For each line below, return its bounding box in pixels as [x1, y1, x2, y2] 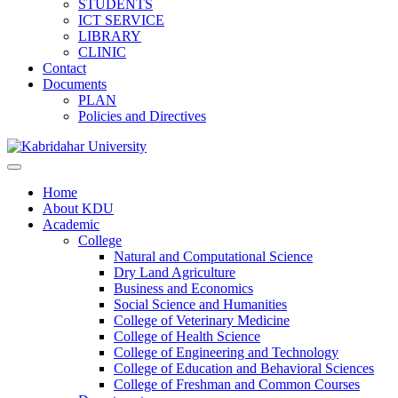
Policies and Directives [78, 108, 206, 123]
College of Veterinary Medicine [114, 313, 290, 328]
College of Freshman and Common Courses [114, 377, 360, 392]
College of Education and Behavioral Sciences [114, 361, 374, 376]
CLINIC [78, 44, 126, 60]
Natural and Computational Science [114, 249, 313, 264]
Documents [43, 76, 107, 92]
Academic [43, 217, 99, 232]
